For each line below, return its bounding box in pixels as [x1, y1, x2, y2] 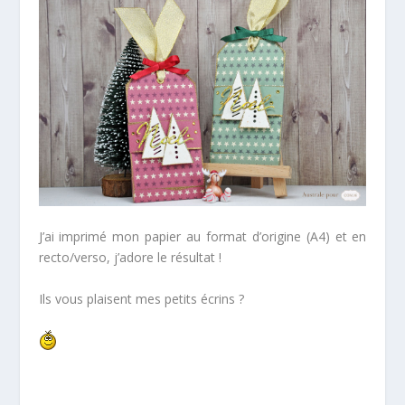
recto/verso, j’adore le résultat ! [38, 249, 221, 267]
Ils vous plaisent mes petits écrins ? [38, 289, 244, 307]
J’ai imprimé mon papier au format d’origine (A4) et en [38, 228, 367, 246]
